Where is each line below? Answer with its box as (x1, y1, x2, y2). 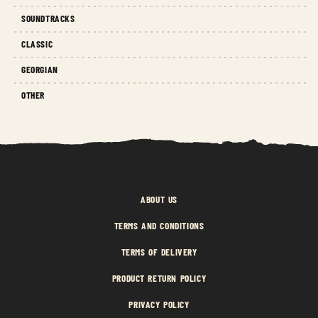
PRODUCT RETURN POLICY (111, 271, 207, 284)
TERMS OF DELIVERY (121, 245, 197, 258)
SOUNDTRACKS (21, 11, 75, 24)
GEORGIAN (21, 62, 58, 75)
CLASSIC (21, 37, 53, 50)
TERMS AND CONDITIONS (114, 219, 204, 231)
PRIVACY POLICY (128, 297, 190, 310)
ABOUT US (141, 192, 177, 205)
